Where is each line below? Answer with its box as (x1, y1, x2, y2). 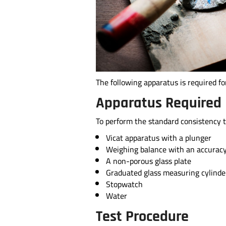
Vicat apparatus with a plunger (105, 130, 211, 145)
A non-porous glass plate (105, 153, 191, 168)
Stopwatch (105, 176, 143, 192)
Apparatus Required (95, 93, 221, 112)
